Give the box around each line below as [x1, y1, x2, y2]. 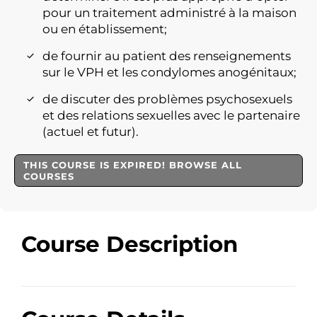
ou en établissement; [42, 22, 167, 36]
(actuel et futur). [42, 125, 139, 139]
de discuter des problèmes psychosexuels [42, 92, 292, 106]
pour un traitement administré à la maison [42, 6, 296, 20]
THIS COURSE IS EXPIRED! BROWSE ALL [23, 159, 242, 171]
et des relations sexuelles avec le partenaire [42, 108, 300, 122]
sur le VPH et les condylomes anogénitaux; [42, 65, 296, 79]
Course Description [21, 231, 238, 258]
